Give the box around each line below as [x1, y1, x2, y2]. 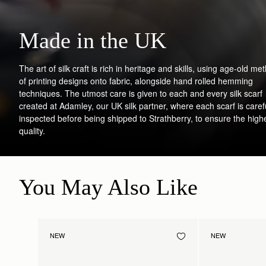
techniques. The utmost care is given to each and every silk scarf [19, 87, 262, 99]
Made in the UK [19, 27, 166, 53]
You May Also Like [19, 174, 198, 199]
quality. [19, 124, 47, 137]
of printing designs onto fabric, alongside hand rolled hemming [19, 74, 253, 87]
